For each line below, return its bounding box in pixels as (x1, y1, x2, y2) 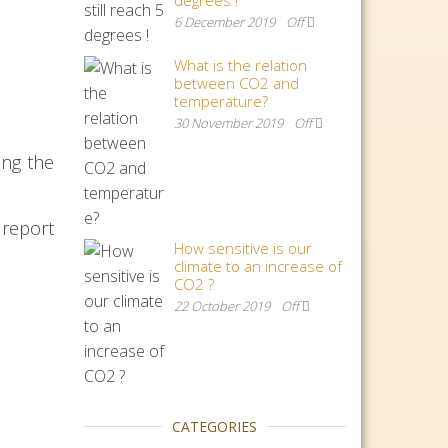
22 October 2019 (173, 297, 273, 315)
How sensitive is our (173, 238, 312, 258)
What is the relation (173, 55, 307, 75)
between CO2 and (173, 73, 299, 93)
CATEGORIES (172, 417, 258, 436)
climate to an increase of (173, 256, 342, 276)
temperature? (173, 91, 268, 111)
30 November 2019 (173, 114, 286, 132)
